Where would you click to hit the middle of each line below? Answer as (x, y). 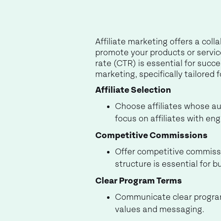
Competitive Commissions (151, 136)
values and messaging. (160, 210)
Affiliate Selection (133, 90)
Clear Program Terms (139, 181)
